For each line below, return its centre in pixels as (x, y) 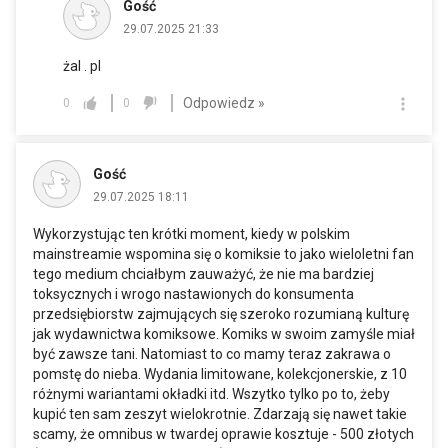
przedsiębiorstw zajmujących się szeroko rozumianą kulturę (221, 314)
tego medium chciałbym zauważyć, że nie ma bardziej (203, 274)
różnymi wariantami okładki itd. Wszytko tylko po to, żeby (211, 394)
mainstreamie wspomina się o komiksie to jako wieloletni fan (223, 254)
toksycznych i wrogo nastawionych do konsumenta (193, 294)
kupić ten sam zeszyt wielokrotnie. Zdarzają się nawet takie (220, 414)
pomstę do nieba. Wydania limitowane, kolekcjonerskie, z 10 (220, 374)
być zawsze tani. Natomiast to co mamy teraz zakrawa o (212, 354)
